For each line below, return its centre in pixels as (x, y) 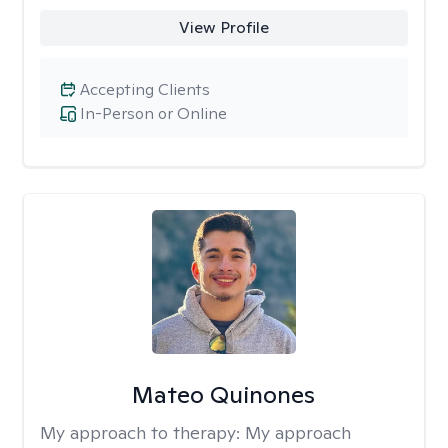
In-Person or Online (153, 113)
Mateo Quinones (224, 394)
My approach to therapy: (142, 432)
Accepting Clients (145, 89)
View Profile (223, 27)
